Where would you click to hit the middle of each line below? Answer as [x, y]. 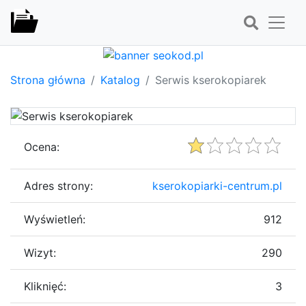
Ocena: [42, 147]
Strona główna [48, 80]
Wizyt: [40, 252]
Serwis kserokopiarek [211, 80]
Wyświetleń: [55, 219]
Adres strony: [58, 185]
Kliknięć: [45, 286]
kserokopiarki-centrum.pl [217, 185]
